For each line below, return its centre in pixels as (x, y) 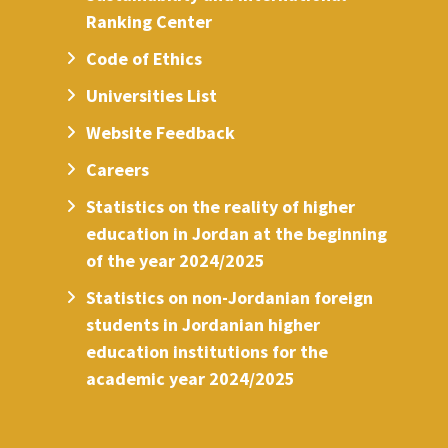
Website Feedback (161, 133)
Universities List (152, 96)
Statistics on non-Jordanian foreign (230, 298)
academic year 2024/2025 (191, 379)
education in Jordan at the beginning (237, 234)
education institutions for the (207, 352)
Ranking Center (149, 22)
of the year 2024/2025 (176, 261)
